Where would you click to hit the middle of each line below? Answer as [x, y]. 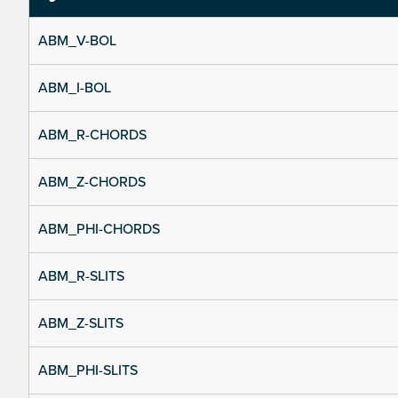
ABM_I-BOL [75, 88]
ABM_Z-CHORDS [92, 183]
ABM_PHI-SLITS [88, 371]
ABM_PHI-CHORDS [99, 230]
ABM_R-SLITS [81, 277]
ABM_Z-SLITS [81, 324]
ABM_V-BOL [77, 41]
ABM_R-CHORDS [92, 135]
